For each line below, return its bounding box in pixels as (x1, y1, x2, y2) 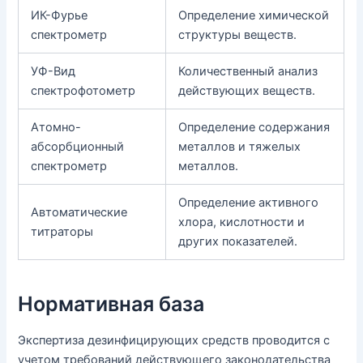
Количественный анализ (178, 64, 318, 79)
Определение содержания (178, 120, 331, 135)
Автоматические (31, 205, 128, 220)
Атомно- (31, 120, 82, 135)
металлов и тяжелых (178, 139, 301, 155)
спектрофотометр (31, 83, 136, 99)
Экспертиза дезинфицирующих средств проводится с (18, 333, 331, 348)
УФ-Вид (31, 64, 76, 79)
